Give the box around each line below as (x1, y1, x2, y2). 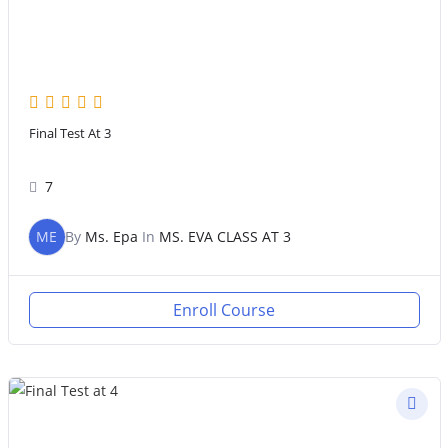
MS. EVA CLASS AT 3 (158, 226, 291, 246)
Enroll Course (173, 298, 275, 321)
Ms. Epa (84, 226, 138, 246)
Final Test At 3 (28, 124, 111, 142)
